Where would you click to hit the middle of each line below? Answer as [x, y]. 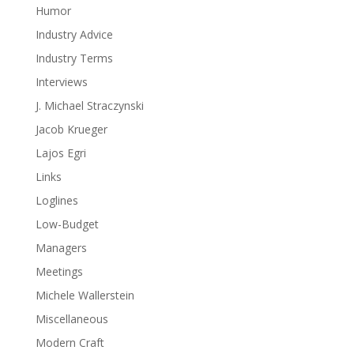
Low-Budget [67, 224]
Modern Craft [70, 342]
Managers [61, 247]
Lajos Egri [60, 153]
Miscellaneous [72, 318]
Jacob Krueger [71, 129]
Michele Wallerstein [85, 295]
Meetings [59, 271]
